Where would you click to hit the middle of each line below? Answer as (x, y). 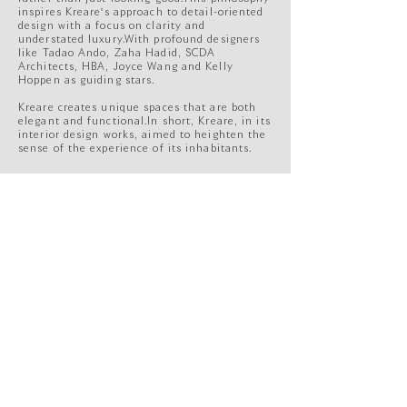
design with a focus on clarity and (112, 26)
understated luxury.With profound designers (139, 40)
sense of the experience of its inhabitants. (135, 149)
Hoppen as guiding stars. (87, 80)
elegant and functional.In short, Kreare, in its (144, 121)
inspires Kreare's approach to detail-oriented (141, 12)
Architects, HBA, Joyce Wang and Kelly (126, 67)
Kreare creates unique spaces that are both (138, 108)
